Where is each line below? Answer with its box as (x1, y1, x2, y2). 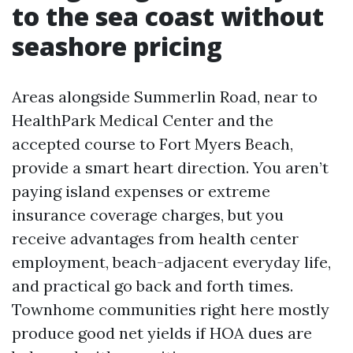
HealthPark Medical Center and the (12, 110, 273, 130)
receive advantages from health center (12, 229, 299, 248)
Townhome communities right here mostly (12, 299, 329, 319)
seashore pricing (12, 29, 222, 63)
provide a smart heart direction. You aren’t (12, 158, 329, 177)
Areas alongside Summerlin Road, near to (12, 87, 318, 106)
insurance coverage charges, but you (12, 205, 284, 225)
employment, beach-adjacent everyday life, (12, 252, 331, 272)
